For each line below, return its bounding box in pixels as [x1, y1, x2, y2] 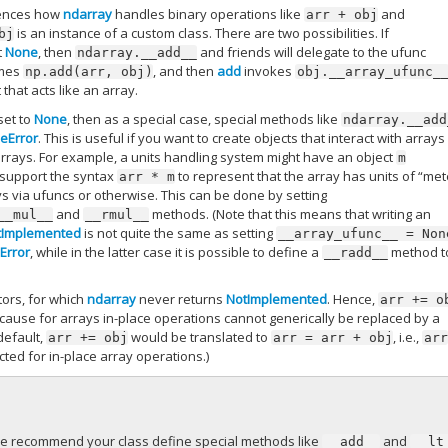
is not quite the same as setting [81, 223, 277, 242]
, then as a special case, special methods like [67, 109, 342, 128]
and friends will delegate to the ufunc [197, 43, 427, 62]
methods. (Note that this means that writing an [149, 204, 432, 223]
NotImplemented [226, 290, 328, 309]
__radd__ [324, 244, 389, 260]
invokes [241, 62, 296, 81]
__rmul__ [85, 206, 150, 222]
